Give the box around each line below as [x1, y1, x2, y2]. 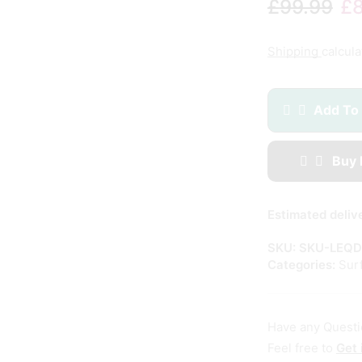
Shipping [267, 44, 322, 60]
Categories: [267, 257, 335, 273]
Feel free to [267, 340, 336, 356]
